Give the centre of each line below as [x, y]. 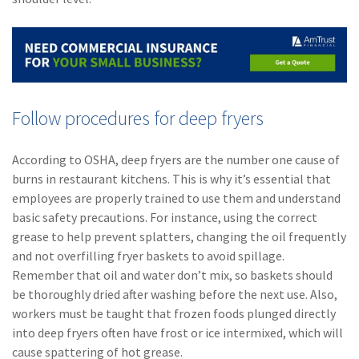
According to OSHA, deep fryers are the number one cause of [176, 160]
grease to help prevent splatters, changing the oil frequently [179, 237]
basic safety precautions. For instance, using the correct [165, 218]
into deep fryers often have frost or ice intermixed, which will [177, 333]
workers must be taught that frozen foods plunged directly [174, 314]
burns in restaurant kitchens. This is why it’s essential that [171, 179]
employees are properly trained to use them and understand [176, 198]
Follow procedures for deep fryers [138, 119]
